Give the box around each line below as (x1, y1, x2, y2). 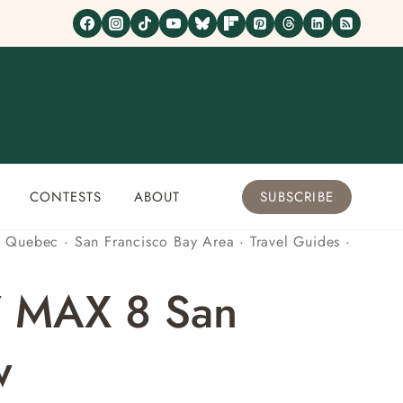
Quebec (5, 231, 59, 252)
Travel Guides (249, 231, 341, 252)
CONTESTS (29, 187, 102, 207)
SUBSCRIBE (260, 187, 334, 207)
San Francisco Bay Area (74, 231, 235, 252)
